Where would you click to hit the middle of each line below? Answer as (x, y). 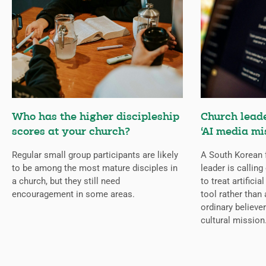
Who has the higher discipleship (96, 118)
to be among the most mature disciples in (95, 168)
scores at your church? (71, 132)
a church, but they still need (66, 181)
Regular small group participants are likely (95, 155)
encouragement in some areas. (73, 194)
